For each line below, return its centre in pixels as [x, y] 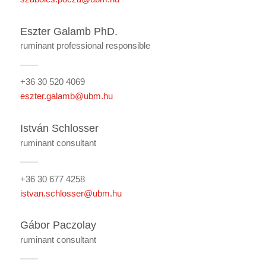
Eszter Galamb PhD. [69, 31]
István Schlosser [59, 128]
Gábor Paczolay [58, 225]
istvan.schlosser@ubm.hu [71, 193]
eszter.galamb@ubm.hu [66, 96]
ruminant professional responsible [85, 46]
